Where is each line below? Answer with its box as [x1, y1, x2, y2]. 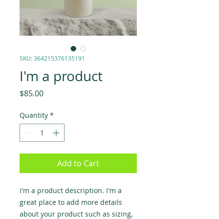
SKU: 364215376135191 [20, 54, 85, 62]
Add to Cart [57, 158, 99, 169]
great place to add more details [20, 197, 122, 207]
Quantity [20, 110, 48, 120]
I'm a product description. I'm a [20, 186, 122, 195]
